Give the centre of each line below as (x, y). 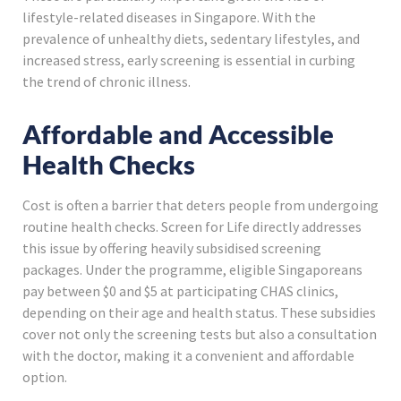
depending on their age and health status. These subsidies (199, 313)
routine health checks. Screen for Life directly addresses (192, 227)
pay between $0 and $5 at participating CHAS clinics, (180, 291)
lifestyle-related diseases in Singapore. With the (169, 17)
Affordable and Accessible (178, 135)
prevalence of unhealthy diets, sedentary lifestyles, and (191, 39)
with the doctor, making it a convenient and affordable (188, 356)
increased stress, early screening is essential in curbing (189, 60)
